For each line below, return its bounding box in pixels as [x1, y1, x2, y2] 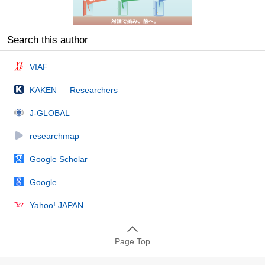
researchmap [30, 131, 79, 141]
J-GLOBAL [30, 108, 70, 118]
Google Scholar [30, 154, 88, 164]
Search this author [7, 34, 88, 46]
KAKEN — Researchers [30, 85, 118, 95]
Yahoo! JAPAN [30, 200, 83, 210]
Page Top [115, 236, 150, 246]
